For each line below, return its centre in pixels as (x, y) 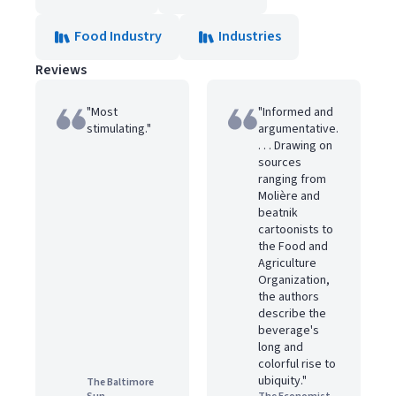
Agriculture (287, 263)
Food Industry (118, 36)
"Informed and (296, 112)
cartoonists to (296, 230)
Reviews (61, 70)
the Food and (293, 247)
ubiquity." (282, 381)
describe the (292, 314)
